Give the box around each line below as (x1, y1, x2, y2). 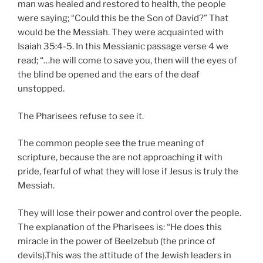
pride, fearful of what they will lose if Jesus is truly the (18, 166, 238, 177)
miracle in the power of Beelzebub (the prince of (18, 235, 215, 247)
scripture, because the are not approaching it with (18, 152, 222, 163)
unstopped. (18, 83, 65, 95)
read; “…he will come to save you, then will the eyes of (18, 55, 237, 66)
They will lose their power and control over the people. (18, 207, 241, 218)
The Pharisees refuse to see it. (18, 110, 144, 122)
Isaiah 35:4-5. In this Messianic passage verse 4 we (18, 41, 228, 52)
